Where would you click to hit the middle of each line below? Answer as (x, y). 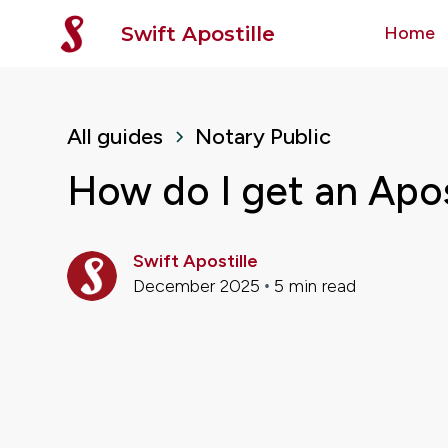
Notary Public (263, 136)
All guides (115, 136)
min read (320, 285)
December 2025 (197, 285)
